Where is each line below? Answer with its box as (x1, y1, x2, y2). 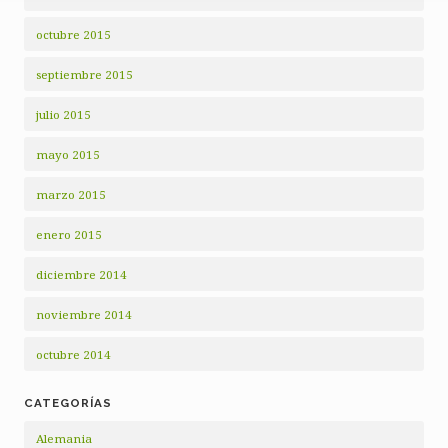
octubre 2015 (36, 27, 111, 43)
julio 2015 (36, 107, 91, 123)
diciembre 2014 (36, 267, 127, 283)
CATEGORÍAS (24, 396, 112, 411)
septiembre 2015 (36, 67, 133, 83)
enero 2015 (36, 227, 102, 243)
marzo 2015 (36, 187, 106, 203)
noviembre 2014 (36, 307, 132, 323)
